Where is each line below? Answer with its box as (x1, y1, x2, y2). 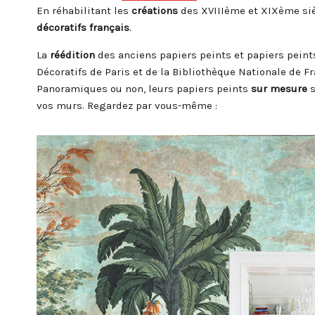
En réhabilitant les (37, 4, 131, 18)
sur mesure (251, 82, 307, 96)
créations (131, 4, 178, 18)
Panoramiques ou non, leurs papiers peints (37, 82, 251, 96)
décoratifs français (37, 21, 129, 34)
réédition (50, 49, 95, 62)
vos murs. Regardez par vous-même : (37, 99, 217, 112)
